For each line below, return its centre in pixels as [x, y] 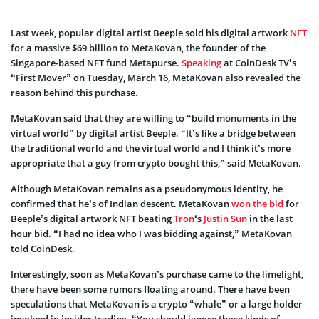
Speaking [202, 63]
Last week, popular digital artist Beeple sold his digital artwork [150, 33]
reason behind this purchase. [74, 93]
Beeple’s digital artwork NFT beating [92, 219]
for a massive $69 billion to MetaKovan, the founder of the [138, 48]
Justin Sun [225, 219]
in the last [270, 219]
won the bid [257, 204]
